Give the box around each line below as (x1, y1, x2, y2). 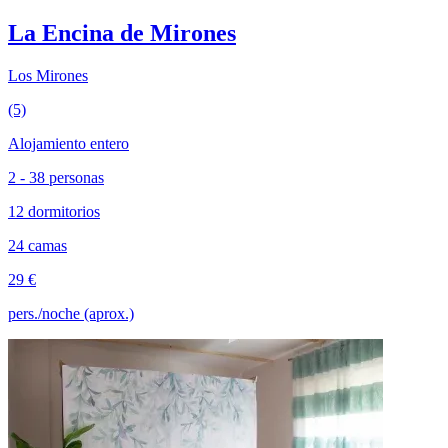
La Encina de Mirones (8, 19, 236, 46)
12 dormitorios (8, 202, 100, 220)
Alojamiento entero (8, 134, 129, 152)
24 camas (8, 236, 67, 254)
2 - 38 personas (8, 168, 104, 186)
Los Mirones (8, 66, 88, 84)
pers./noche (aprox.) (8, 304, 134, 322)
